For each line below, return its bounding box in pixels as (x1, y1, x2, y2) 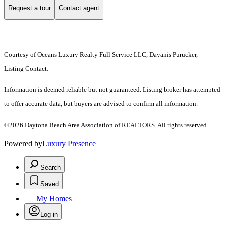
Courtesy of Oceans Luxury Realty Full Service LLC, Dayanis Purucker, (4, 50, 198, 58)
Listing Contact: (4, 64, 52, 72)
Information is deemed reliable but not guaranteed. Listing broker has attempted (4, 85, 220, 93)
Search (40, 163, 61, 171)
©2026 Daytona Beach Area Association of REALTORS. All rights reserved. (4, 121, 208, 129)
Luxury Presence (42, 139, 96, 148)
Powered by (4, 139, 42, 148)
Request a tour (8, 4, 51, 12)
